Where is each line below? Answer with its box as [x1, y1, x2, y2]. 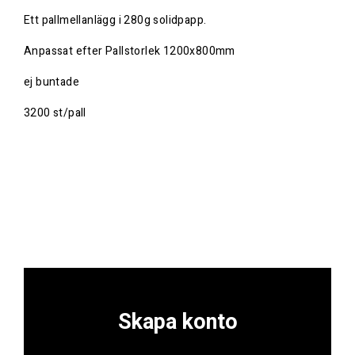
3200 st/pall [24, 105, 86, 122]
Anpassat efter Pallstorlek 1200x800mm [24, 43, 235, 60]
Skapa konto [117, 307, 238, 338]
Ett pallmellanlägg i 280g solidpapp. [24, 12, 207, 29]
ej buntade [24, 74, 79, 91]
